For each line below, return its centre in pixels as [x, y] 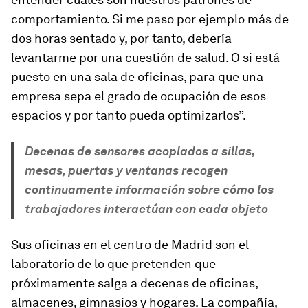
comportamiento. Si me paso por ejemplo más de [150, 19]
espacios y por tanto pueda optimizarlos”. [129, 115]
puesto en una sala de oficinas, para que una [137, 77]
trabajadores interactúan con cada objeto [146, 209]
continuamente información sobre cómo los [149, 189]
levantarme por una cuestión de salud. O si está [145, 57]
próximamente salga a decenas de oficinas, [134, 283]
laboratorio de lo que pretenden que [113, 264]
